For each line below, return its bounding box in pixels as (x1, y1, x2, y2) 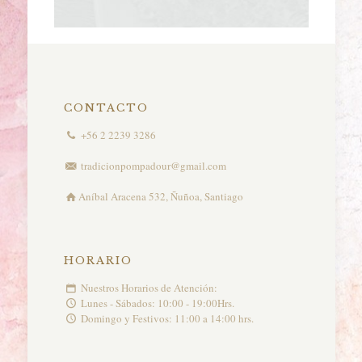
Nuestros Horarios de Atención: (78, 280, 217, 295)
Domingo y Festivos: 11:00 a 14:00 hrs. (78, 310, 254, 326)
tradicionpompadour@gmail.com (78, 158, 226, 173)
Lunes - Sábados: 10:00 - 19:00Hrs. (78, 295, 234, 310)
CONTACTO (63, 100, 149, 115)
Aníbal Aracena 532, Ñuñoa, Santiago (78, 188, 243, 204)
